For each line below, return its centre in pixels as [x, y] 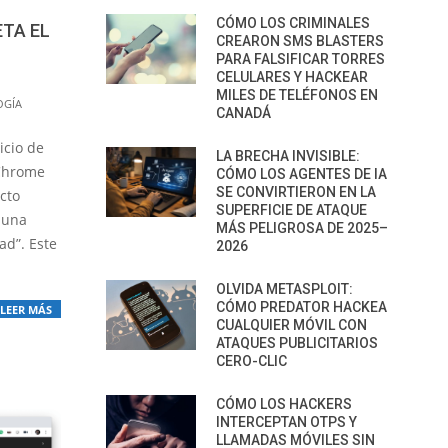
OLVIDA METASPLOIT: [284, 289]
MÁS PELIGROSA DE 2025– [302, 228]
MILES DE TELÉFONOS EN [297, 95]
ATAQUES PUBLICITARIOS [297, 343]
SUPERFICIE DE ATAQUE [291, 210]
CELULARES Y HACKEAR [292, 77]
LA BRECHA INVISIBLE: [288, 156]
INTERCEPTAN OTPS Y [286, 422]
